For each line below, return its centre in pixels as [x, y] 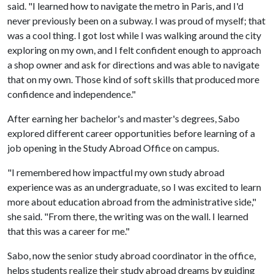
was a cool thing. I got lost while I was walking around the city [134, 35]
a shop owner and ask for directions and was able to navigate [133, 65]
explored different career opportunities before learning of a [131, 133]
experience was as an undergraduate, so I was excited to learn [134, 187]
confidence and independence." [72, 94]
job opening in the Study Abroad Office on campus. [113, 148]
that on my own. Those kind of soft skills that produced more [133, 79]
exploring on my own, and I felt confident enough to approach [134, 50]
